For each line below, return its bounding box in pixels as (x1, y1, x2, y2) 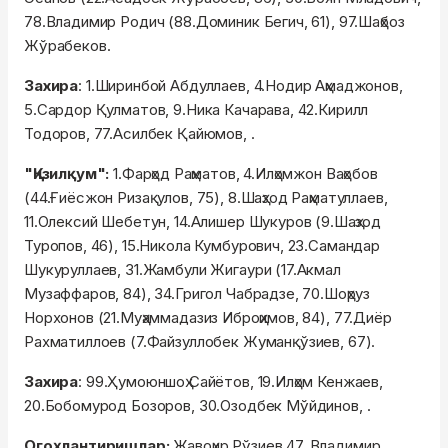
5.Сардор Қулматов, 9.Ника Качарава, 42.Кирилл (24, 100, 369, 120)
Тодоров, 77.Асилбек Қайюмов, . (24, 124, 255, 144)
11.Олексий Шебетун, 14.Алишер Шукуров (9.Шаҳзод (24, 212, 381, 232)
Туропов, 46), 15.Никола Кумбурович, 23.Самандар (24, 236, 380, 256)
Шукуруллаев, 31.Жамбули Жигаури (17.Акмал (24, 260, 341, 280)
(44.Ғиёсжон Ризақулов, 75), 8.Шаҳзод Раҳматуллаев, (24, 188, 388, 208)
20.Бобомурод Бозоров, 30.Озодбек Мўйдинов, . (24, 396, 371, 416)
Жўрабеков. (24, 36, 111, 56)
